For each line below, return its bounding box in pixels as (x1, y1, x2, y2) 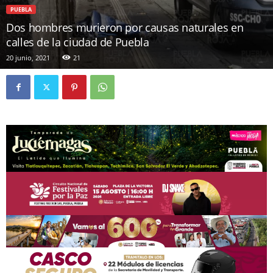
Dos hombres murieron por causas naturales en (6, 20, 244, 35)
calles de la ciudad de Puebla (6, 35, 149, 49)
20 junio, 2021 (6, 53, 50, 62)
